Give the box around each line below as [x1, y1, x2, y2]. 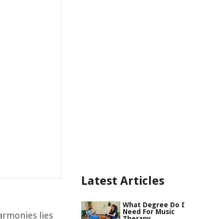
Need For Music [123, 208, 175, 216]
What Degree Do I [123, 201, 185, 209]
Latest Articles [81, 174, 164, 188]
